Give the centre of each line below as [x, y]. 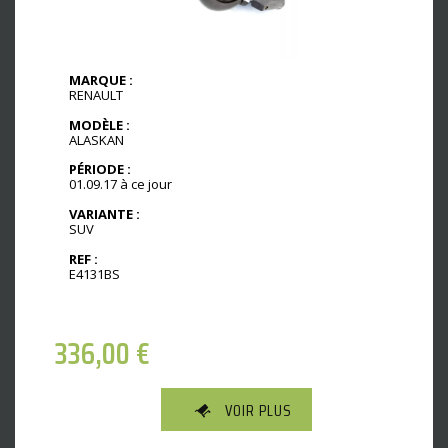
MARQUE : [101, 79]
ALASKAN [96, 139]
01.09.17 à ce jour [120, 184]
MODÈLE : [99, 124]
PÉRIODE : [100, 169]
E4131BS [94, 274]
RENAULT [96, 94]
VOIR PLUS [258, 411]
